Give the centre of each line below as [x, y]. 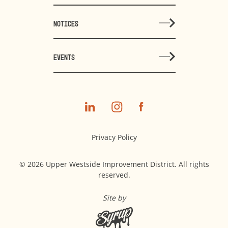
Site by [114, 197]
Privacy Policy [114, 137]
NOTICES [66, 23]
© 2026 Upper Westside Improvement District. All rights [114, 164]
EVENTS [64, 57]
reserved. [114, 175]
